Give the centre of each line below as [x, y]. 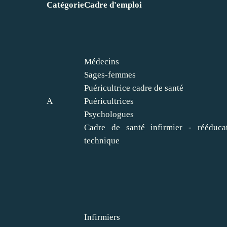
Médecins [102, 61]
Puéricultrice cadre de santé [134, 88]
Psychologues [109, 114]
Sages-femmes [110, 74]
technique [102, 140]
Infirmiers [102, 217]
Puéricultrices [109, 101]
